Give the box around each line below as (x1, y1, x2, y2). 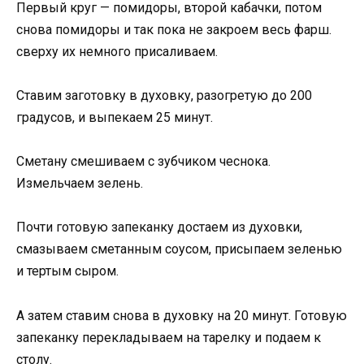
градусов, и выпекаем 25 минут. (16, 109, 213, 125)
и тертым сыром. (16, 263, 119, 279)
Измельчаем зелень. (16, 175, 143, 192)
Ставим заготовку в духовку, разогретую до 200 (16, 87, 312, 103)
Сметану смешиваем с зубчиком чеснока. (16, 154, 271, 170)
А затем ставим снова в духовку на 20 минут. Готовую (16, 307, 347, 323)
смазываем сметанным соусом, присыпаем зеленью (16, 241, 342, 258)
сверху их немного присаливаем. (16, 43, 218, 59)
